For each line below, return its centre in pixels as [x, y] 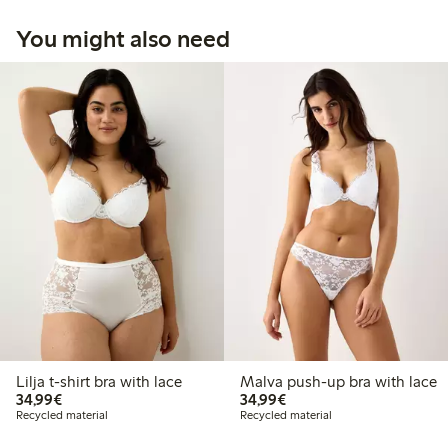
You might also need [123, 39]
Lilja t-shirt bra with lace [99, 381]
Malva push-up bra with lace [338, 381]
